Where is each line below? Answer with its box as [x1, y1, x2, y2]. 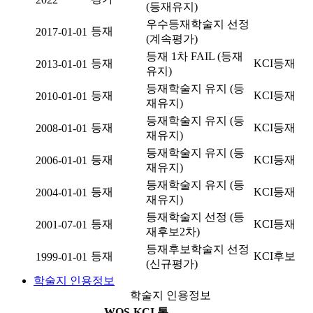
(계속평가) [146, 33, 198, 45]
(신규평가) [146, 258, 198, 270]
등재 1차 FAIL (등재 [146, 50, 243, 62]
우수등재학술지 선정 [146, 18, 249, 30]
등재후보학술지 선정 [146, 243, 249, 255]
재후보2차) [146, 226, 200, 238]
